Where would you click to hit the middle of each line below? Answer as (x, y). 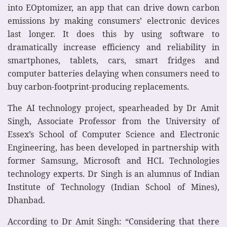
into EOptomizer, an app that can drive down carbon (113, 7)
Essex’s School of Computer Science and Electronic (113, 134)
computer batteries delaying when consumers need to (113, 73)
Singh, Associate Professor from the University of (113, 121)
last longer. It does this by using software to (113, 34)
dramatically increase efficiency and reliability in (113, 47)
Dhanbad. (26, 200)
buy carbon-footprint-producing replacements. (98, 86)
